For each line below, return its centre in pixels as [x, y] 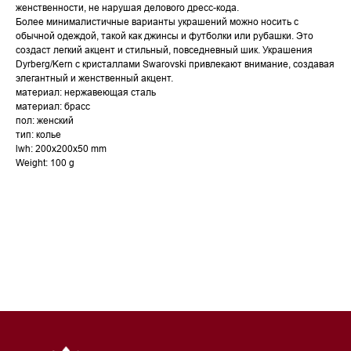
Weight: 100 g [45, 163]
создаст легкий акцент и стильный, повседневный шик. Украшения [164, 50]
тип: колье [38, 135]
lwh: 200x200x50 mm [61, 149]
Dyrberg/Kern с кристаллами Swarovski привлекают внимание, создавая [175, 64]
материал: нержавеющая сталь [86, 92]
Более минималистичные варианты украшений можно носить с [157, 22]
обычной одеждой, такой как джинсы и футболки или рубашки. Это [165, 36]
